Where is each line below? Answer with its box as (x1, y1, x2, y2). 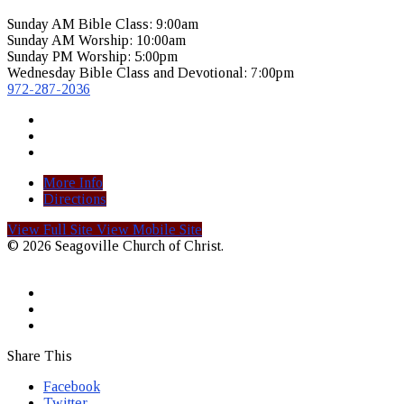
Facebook (43, 379, 100, 395)
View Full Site (7, 222, 96, 238)
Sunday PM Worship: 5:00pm (7, 49, 178, 65)
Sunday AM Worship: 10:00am (7, 32, 186, 49)
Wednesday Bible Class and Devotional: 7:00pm (7, 65, 294, 81)
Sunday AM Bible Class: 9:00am (7, 16, 198, 32)
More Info (43, 175, 103, 191)
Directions (43, 191, 106, 207)
